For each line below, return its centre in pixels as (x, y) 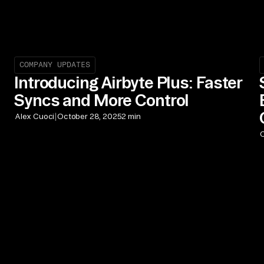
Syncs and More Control (102, 100)
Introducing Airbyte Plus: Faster (128, 82)
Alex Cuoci (35, 116)
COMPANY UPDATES (55, 65)
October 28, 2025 (90, 116)
